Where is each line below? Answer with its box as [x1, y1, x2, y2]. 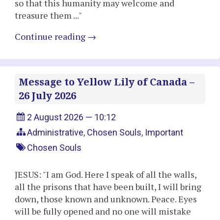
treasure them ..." [15, 9, 82, 22]
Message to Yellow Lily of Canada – [19, 76, 194, 88]
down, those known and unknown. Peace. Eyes [15, 192, 197, 205]
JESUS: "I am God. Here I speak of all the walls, [15, 168, 196, 180]
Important [145, 127, 184, 137]
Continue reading [15, 30, 87, 43]
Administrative [27, 127, 84, 137]
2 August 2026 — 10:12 [27, 111, 116, 122]
